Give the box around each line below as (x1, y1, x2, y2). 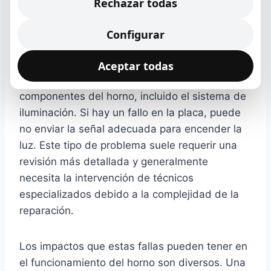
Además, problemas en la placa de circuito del (19, 41, 245, 54)
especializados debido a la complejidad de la (19, 188, 239, 201)
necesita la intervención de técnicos (19, 172, 194, 184)
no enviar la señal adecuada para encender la (19, 123, 242, 135)
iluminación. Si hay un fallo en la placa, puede (19, 106, 241, 119)
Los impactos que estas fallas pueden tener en (19, 240, 247, 253)
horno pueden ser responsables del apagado (19, 57, 238, 70)
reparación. (19, 204, 74, 217)
